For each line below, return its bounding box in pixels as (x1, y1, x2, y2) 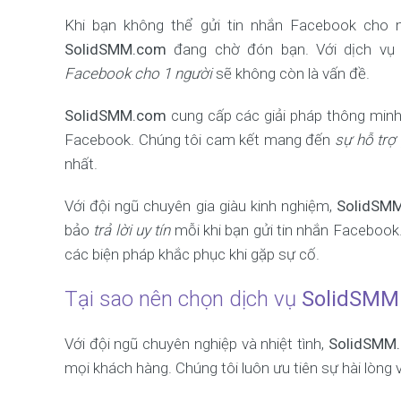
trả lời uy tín (93, 221, 171, 239)
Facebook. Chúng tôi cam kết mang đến (64, 131, 336, 149)
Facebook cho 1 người (64, 64, 212, 82)
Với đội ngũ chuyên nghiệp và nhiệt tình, (64, 335, 328, 353)
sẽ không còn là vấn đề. (212, 64, 370, 82)
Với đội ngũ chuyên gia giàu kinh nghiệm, (64, 197, 337, 215)
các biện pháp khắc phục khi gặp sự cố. (64, 245, 320, 263)
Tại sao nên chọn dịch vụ (64, 286, 302, 311)
